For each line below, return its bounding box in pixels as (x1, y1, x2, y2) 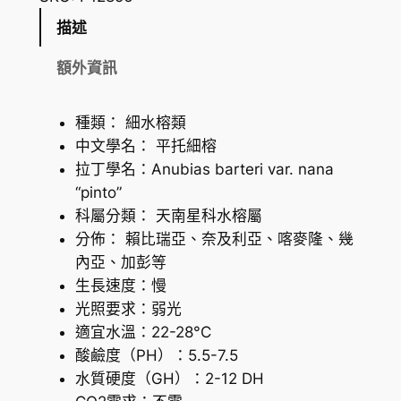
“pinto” (74, 183, 122, 202)
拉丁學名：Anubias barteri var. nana (74, 160, 334, 179)
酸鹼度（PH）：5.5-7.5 (74, 346, 238, 365)
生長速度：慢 (74, 277, 166, 295)
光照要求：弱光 (74, 300, 182, 319)
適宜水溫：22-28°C (74, 323, 211, 342)
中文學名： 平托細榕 (74, 137, 217, 156)
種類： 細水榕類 (74, 114, 186, 132)
